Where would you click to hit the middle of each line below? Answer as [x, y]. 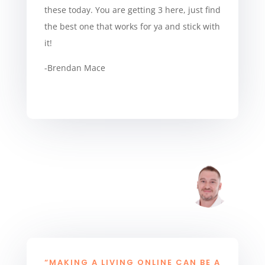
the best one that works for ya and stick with [132, 26]
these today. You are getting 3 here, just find [132, 9]
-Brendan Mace [75, 67]
